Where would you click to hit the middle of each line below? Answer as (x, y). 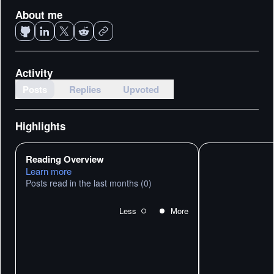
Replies (85, 89)
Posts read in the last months (82, 183)
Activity (34, 73)
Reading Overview (65, 159)
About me (39, 15)
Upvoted (141, 89)
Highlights (40, 126)
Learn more (49, 171)
